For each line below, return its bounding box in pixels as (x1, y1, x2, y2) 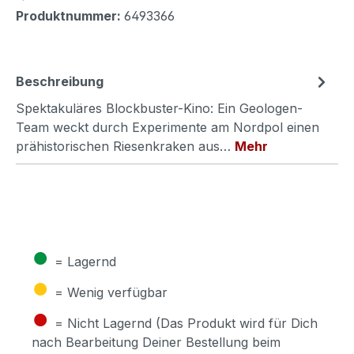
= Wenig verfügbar (55, 284, 168, 301)
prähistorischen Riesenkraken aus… (16, 138, 235, 155)
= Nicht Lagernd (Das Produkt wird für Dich (55, 315, 318, 332)
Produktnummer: (16, 8, 124, 24)
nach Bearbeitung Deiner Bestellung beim (32, 334, 281, 351)
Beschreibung (16, 73, 104, 90)
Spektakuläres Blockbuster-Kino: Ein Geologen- (16, 100, 303, 117)
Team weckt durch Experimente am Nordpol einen (16, 119, 319, 136)
